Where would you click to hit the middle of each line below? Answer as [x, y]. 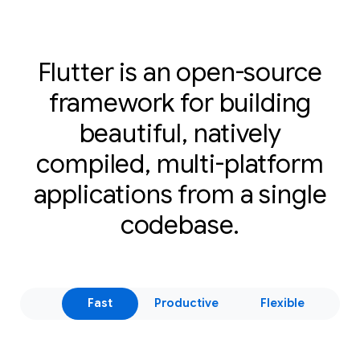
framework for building [180, 102]
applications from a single [180, 194]
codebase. [180, 225]
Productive [186, 303]
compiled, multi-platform [180, 164]
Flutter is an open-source [180, 72]
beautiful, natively [180, 133]
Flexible [282, 303]
